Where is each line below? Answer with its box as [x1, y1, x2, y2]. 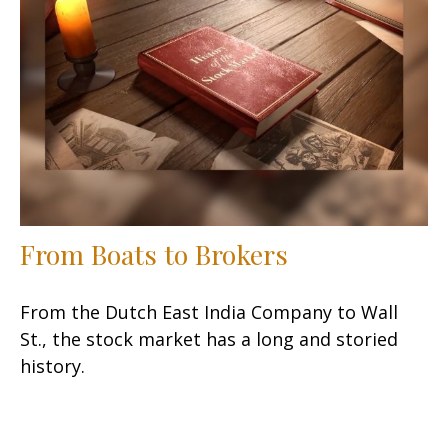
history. [20, 354, 85, 379]
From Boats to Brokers [20, 236, 288, 273]
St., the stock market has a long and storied [20, 327, 398, 352]
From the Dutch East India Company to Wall [20, 300, 398, 325]
